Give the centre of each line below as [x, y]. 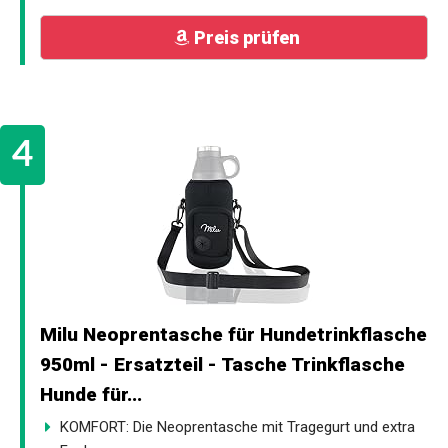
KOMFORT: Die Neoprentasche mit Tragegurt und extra [237, 426]
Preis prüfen [246, 37]
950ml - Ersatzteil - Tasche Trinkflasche [222, 364]
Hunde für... [91, 394]
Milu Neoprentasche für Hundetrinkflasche [233, 334]
